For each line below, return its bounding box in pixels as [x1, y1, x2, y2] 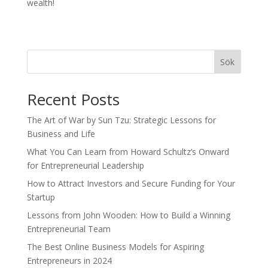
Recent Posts [26, 89, 120, 110]
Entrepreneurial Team [26, 223, 111, 234]
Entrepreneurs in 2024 [26, 255, 112, 266]
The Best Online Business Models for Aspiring [26, 241, 204, 252]
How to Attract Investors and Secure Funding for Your [26, 178, 235, 189]
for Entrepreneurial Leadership [26, 160, 144, 171]
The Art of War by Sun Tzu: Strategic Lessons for [26, 114, 216, 126]
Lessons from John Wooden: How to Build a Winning [26, 209, 230, 221]
